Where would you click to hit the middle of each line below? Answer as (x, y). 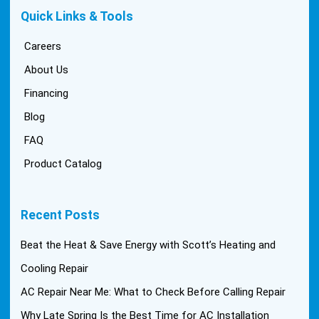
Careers (43, 47)
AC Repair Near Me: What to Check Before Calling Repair (153, 292)
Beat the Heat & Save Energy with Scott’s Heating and (148, 245)
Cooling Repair (55, 269)
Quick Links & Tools (77, 17)
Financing (47, 94)
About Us (47, 70)
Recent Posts (61, 215)
